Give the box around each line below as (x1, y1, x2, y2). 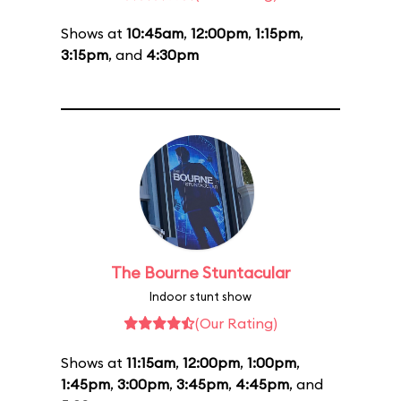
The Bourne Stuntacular (110, 262, 291, 283)
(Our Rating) (195, 314, 277, 332)
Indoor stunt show (149, 289, 252, 303)
